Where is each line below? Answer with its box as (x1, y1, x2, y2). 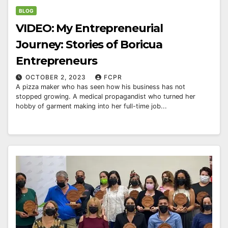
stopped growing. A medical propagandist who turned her (16, 93, 195, 101)
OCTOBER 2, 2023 (25, 73, 88, 81)
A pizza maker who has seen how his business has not (16, 83, 185, 91)
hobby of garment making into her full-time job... (16, 102, 167, 110)
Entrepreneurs (16, 54, 97, 68)
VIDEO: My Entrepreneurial (16, 21, 163, 36)
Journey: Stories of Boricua (16, 38, 163, 52)
